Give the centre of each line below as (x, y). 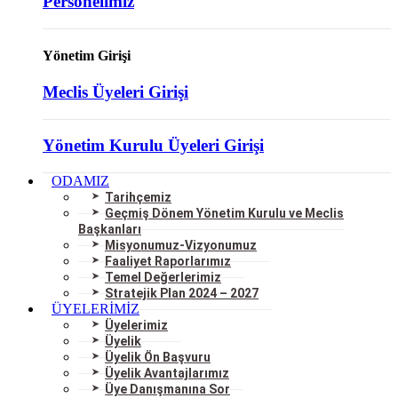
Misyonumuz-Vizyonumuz (181, 246)
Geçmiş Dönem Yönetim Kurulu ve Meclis (224, 214)
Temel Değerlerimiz (163, 278)
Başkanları (110, 230)
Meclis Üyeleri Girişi (115, 92)
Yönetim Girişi (87, 55)
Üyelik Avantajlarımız (167, 374)
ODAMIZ (80, 181)
